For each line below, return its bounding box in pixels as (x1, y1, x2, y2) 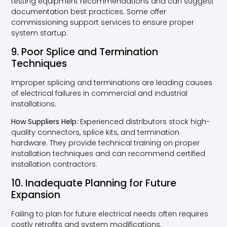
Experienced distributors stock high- (78, 117, 210, 127)
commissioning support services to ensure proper (11, 17, 195, 28)
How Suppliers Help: (11, 117, 79, 127)
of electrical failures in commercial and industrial (11, 88, 188, 98)
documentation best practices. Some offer (11, 7, 167, 17)
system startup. (11, 28, 68, 39)
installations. (11, 98, 57, 109)
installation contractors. (11, 159, 98, 170)
